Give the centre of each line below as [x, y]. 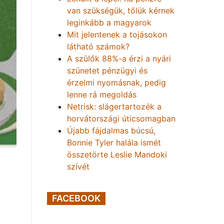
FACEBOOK [76, 198]
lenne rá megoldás [102, 94]
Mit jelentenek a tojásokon [117, 34]
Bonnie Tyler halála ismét [114, 142]
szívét [78, 166]
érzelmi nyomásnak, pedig [116, 82]
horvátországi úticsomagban [121, 118]
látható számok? [98, 46]
